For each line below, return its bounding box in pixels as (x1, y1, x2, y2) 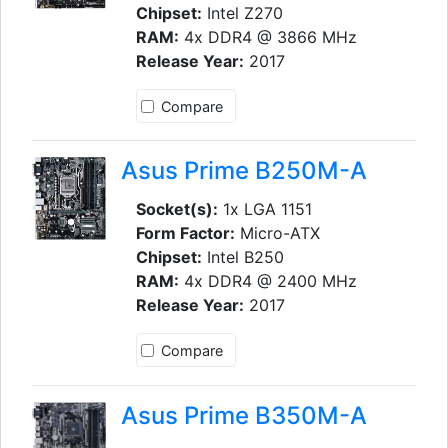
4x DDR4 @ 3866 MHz (178, 26, 357, 47)
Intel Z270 (201, 2, 283, 23)
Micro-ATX (234, 223, 320, 244)
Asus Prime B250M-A (120, 156, 367, 186)
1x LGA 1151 (217, 199, 312, 220)
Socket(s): (135, 199, 218, 220)
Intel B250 (201, 247, 284, 268)
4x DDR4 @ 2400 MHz (178, 271, 357, 292)
